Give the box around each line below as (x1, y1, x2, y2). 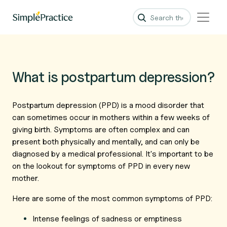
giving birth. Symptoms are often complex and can (12, 125, 190, 134)
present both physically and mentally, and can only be (12, 137, 200, 146)
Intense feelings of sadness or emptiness (32, 214, 182, 223)
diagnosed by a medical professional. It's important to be (12, 149, 213, 159)
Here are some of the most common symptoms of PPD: (12, 194, 212, 203)
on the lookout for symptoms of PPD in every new (12, 161, 190, 171)
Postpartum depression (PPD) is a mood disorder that (12, 100, 204, 110)
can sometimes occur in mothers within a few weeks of (12, 112, 210, 122)
